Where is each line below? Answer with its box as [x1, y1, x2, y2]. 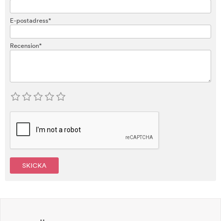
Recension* [10, 41, 42, 50]
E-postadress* [10, 16, 51, 25]
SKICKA [22, 161, 46, 170]
